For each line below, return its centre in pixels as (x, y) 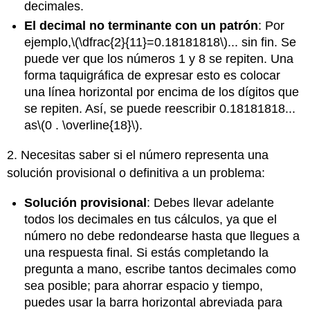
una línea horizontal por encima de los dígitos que (162, 92)
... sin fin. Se (262, 43)
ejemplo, (48, 43)
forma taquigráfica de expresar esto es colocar (153, 76)
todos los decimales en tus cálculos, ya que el (151, 219)
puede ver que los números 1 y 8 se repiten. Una (159, 59)
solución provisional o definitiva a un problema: (136, 173)
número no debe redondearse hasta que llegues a (162, 236)
